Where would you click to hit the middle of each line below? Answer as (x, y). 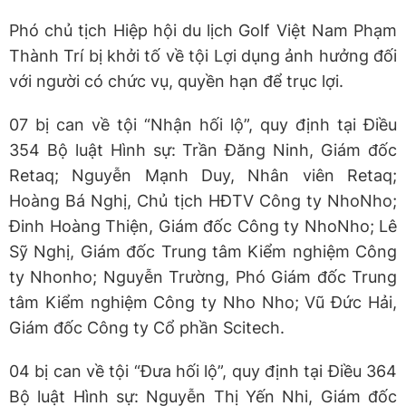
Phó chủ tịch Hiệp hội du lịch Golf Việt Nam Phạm (203, 30)
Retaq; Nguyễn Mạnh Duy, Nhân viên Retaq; (203, 175)
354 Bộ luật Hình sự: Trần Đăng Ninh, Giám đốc (203, 150)
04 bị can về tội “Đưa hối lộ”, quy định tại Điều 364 (203, 371)
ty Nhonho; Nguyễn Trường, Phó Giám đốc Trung (203, 276)
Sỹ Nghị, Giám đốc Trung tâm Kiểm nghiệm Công (203, 251)
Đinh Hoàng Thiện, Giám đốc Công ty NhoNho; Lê (203, 226)
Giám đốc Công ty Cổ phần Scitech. (147, 327)
